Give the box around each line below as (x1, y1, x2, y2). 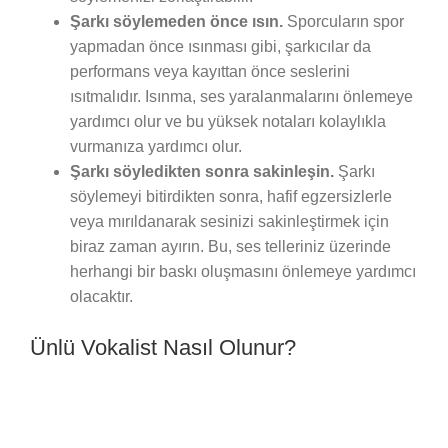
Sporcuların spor (287, 13, 404, 31)
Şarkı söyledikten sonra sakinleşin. (70, 163, 338, 181)
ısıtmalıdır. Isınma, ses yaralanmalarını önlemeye (70, 88, 413, 106)
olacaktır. (70, 288, 133, 306)
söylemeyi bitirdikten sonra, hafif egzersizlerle (70, 188, 392, 206)
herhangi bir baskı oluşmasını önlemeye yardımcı (70, 263, 416, 281)
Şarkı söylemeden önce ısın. (70, 13, 287, 31)
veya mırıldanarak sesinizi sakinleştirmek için (70, 213, 389, 231)
